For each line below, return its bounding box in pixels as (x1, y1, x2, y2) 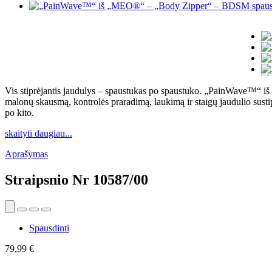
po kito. (5, 107, 34, 118)
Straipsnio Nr (5, 171, 93, 188)
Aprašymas (5, 148, 48, 159)
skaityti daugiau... (5, 127, 72, 138)
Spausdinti (29, 222, 69, 233)
